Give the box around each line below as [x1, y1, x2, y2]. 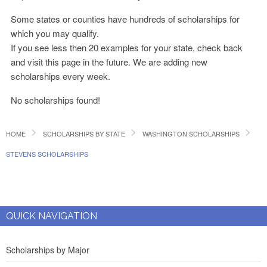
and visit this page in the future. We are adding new [11, 55, 208, 68]
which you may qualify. [11, 27, 100, 39]
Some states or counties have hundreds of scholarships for [11, 13, 240, 25]
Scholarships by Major [6, 244, 89, 256]
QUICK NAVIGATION [6, 210, 97, 222]
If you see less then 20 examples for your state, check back [11, 41, 243, 54]
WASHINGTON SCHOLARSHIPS [142, 129, 240, 138]
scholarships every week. [11, 70, 111, 82]
